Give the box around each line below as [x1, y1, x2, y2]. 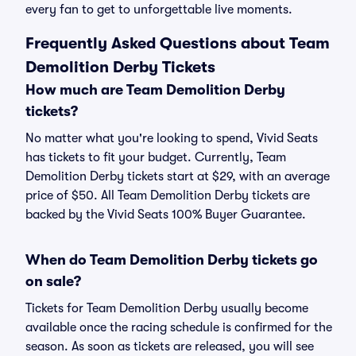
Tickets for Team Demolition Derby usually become [25, 301, 308, 315]
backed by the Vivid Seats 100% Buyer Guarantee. [25, 207, 306, 222]
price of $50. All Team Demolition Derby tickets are [25, 188, 310, 203]
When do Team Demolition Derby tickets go [25, 252, 318, 268]
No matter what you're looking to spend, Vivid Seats [25, 131, 318, 145]
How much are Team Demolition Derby [25, 82, 285, 98]
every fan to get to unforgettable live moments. [25, 2, 292, 17]
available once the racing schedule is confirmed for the [25, 320, 332, 335]
